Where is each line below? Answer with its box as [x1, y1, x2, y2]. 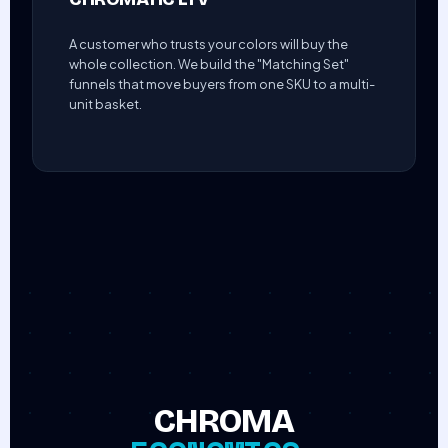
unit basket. [69, 96, 143, 113]
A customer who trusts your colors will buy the [69, 36, 349, 53]
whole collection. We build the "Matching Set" [69, 56, 350, 73]
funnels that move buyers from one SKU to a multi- [69, 76, 376, 93]
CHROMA [153, 401, 295, 442]
